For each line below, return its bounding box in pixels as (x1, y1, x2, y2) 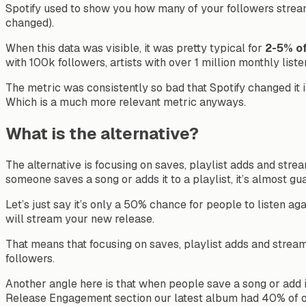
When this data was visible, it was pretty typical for (5, 40, 265, 55)
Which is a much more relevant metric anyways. (5, 94, 246, 109)
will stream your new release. (5, 211, 154, 226)
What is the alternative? (5, 122, 199, 144)
